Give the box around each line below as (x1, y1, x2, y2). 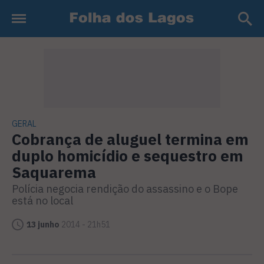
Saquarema (12, 162, 96, 182)
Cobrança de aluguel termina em (12, 129, 249, 149)
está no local (12, 194, 73, 207)
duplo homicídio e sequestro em (12, 146, 243, 166)
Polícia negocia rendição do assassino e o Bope (12, 182, 238, 196)
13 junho (27, 219, 60, 230)
